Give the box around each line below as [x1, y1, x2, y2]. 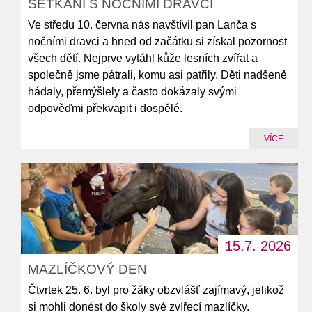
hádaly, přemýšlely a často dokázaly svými [28, 85, 237, 97]
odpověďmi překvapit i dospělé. [28, 102, 183, 114]
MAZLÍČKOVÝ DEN [28, 262, 148, 277]
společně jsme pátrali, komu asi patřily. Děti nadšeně [28, 68, 288, 81]
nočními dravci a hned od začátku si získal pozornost [28, 35, 288, 47]
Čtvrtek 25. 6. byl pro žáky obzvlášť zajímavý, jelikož [28, 284, 285, 297]
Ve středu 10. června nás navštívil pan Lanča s [28, 18, 257, 31]
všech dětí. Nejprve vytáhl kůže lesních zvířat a [28, 52, 258, 64]
